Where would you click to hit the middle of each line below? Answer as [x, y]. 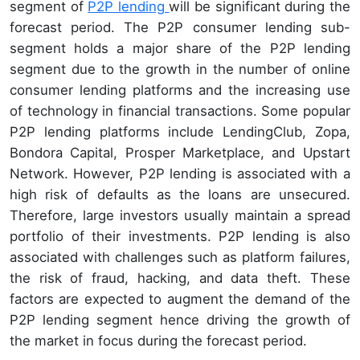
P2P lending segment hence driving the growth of [180, 319]
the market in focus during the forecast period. [158, 340]
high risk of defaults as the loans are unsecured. [180, 194]
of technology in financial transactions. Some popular [180, 110]
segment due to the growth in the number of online [180, 69]
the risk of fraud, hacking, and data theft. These [180, 278]
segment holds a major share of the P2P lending [180, 48]
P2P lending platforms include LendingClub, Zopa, [180, 131]
